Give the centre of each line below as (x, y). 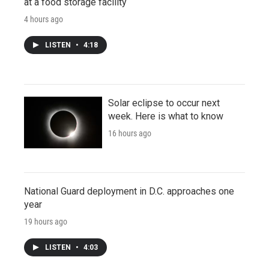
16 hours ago (130, 133)
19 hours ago (46, 221)
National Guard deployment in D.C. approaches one (129, 191)
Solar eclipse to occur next (164, 103)
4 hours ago (44, 19)
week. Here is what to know (166, 116)
